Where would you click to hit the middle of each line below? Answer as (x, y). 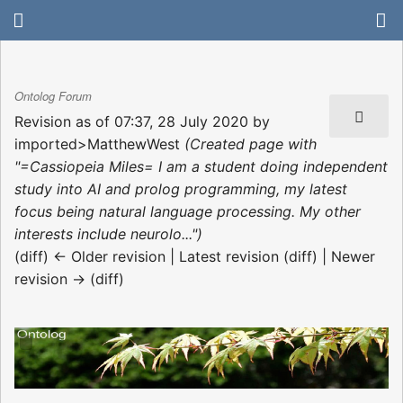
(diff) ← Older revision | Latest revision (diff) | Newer (195, 256)
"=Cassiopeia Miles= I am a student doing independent (201, 166)
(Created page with (251, 143)
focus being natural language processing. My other (188, 211)
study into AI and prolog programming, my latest (181, 188)
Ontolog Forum (53, 96)
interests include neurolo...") (108, 233)
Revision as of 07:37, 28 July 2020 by (142, 121)
